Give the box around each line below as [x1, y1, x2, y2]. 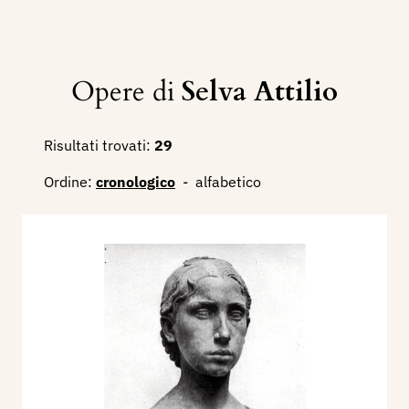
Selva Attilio [182, 73, 338, 111]
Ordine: [44, 173, 92, 192]
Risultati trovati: [44, 136, 151, 155]
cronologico [96, 173, 175, 192]
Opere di [71, 73, 182, 111]
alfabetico [195, 173, 261, 192]
